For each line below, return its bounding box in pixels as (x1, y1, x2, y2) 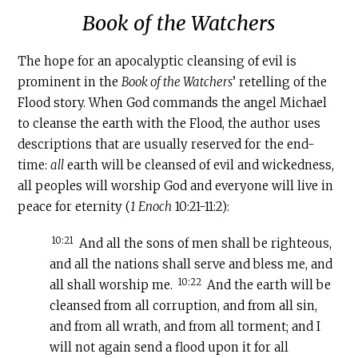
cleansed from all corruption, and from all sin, (50, 298, 318, 314)
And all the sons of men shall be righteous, (76, 236, 332, 252)
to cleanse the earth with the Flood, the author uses (18, 116, 321, 132)
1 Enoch (130, 199, 173, 215)
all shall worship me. (50, 277, 177, 293)
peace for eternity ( (18, 199, 131, 215)
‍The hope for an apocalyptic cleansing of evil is (18, 54, 297, 70)
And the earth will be (204, 277, 332, 293)
